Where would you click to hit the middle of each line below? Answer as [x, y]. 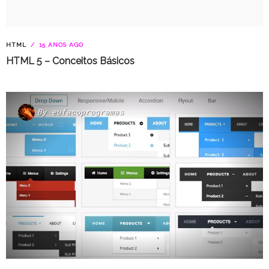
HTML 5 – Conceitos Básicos [70, 61]
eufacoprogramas [88, 112]
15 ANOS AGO [60, 44]
